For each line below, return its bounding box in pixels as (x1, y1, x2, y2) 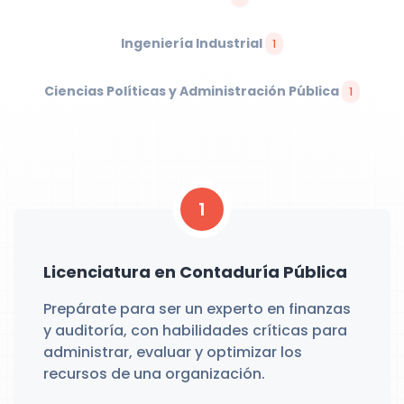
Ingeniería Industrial (121, 34, 265, 52)
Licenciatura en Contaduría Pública (43, 261, 347, 283)
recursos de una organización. (43, 363, 265, 384)
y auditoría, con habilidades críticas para (43, 320, 347, 341)
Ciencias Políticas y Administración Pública (44, 82, 342, 100)
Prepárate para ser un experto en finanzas (43, 298, 351, 319)
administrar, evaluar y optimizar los (43, 342, 302, 363)
